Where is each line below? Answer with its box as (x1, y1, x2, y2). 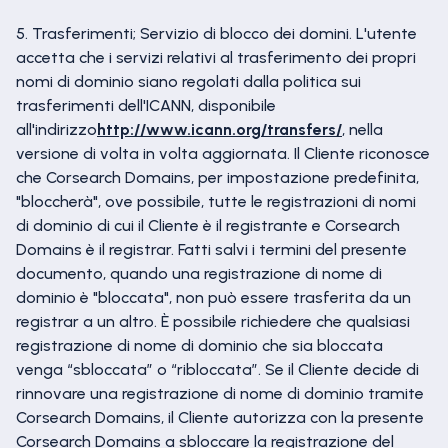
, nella (342, 120, 383, 139)
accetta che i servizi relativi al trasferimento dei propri (16, 48, 416, 67)
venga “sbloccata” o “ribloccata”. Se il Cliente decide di (16, 360, 419, 379)
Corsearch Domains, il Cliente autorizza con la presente (16, 408, 424, 427)
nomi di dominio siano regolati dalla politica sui (16, 72, 361, 91)
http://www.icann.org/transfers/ (97, 120, 342, 139)
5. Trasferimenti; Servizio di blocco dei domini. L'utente (16, 24, 417, 43)
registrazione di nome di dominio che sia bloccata (16, 336, 383, 355)
